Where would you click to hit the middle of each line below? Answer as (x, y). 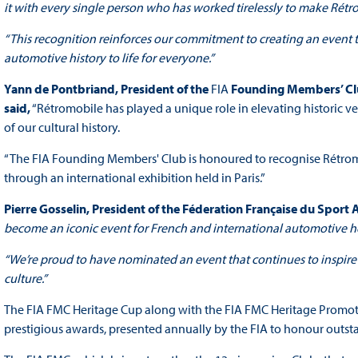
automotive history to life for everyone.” (109, 58)
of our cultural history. (62, 127)
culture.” (25, 278)
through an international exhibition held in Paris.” (135, 178)
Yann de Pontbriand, (61, 89)
